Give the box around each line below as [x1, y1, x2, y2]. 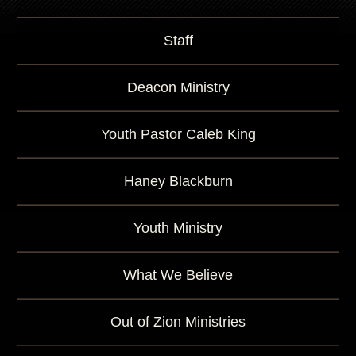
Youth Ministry [133, 220, 222, 236]
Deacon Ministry [126, 79, 230, 95]
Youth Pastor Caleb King [100, 126, 256, 142]
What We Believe [123, 267, 233, 283]
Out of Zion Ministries [110, 314, 246, 330]
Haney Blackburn [123, 173, 233, 189]
